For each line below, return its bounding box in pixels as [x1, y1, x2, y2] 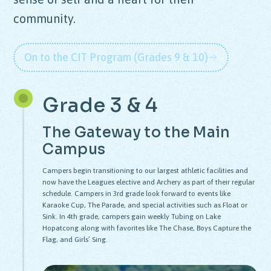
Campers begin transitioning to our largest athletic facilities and [42, 166, 249, 175]
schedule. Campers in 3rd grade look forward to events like [42, 189, 231, 198]
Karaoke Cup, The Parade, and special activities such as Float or [42, 200, 248, 209]
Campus [42, 140, 106, 158]
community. [13, 11, 76, 25]
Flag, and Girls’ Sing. [42, 235, 108, 244]
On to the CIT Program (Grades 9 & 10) [24, 50, 209, 64]
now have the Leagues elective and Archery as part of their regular [42, 177, 255, 186]
